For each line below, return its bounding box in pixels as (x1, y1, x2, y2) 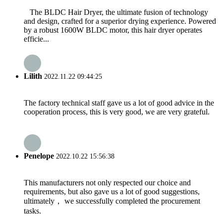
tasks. (24, 207, 41, 216)
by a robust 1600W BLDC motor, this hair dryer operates (24, 26, 202, 35)
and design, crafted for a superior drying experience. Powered (24, 17, 216, 26)
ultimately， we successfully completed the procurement (24, 197, 200, 206)
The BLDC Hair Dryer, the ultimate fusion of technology (24, 8, 208, 17)
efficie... (24, 35, 49, 44)
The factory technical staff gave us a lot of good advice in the (24, 98, 214, 107)
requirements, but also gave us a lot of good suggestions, (24, 187, 200, 196)
